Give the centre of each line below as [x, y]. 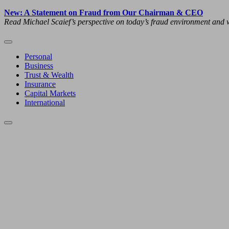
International [45, 102]
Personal [38, 56]
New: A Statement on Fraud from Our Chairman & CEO [104, 13]
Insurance [40, 84]
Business [39, 66]
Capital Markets [50, 93]
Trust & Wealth [49, 75]
